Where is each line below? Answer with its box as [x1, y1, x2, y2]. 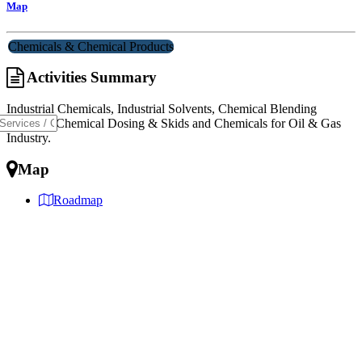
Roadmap [53, 193, 103, 208]
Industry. [6, 131, 51, 145]
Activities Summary [23, 69, 157, 86]
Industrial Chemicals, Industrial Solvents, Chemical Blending [6, 102, 317, 116]
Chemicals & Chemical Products [8, 39, 174, 53]
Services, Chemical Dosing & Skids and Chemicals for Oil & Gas [6, 116, 341, 130]
